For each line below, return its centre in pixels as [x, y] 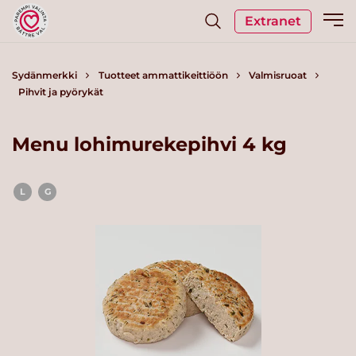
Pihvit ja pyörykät [60, 92]
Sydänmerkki [44, 75]
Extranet [273, 21]
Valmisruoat [278, 75]
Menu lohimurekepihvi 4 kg [149, 144]
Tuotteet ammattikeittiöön [163, 75]
